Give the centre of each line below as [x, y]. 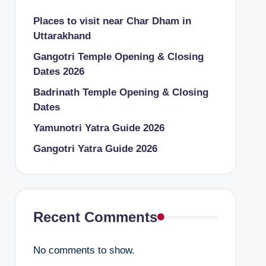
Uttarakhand [62, 36]
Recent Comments [95, 217]
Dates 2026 [58, 72]
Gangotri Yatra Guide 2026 [95, 149]
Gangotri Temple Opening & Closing [118, 57]
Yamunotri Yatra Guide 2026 [99, 128]
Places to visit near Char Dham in [112, 21]
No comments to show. [84, 250]
